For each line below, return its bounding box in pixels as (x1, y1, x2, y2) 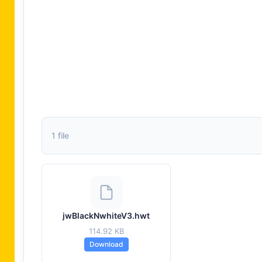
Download (89, 239, 123, 249)
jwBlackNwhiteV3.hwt (63, 210, 150, 220)
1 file (51, 130, 69, 140)
